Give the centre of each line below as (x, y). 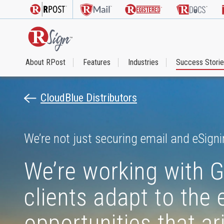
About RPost (45, 62)
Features (97, 62)
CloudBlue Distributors (89, 98)
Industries (143, 62)
